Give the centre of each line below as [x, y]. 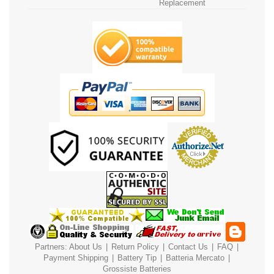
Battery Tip [138, 257]
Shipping [93, 257]
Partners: [52, 246]
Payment [59, 257]
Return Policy [135, 246]
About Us [85, 246]
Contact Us [188, 246]
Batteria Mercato [196, 257]
